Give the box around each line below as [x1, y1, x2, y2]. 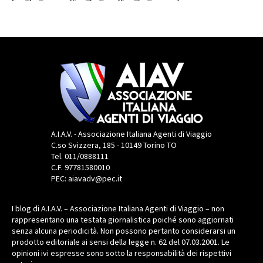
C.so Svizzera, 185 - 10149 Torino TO [51, 139, 177, 150]
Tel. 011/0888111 [51, 150, 109, 161]
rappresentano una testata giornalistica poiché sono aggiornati [12, 214, 234, 225]
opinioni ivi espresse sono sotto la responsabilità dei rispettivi [12, 247, 231, 258]
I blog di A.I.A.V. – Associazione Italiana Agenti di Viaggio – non [12, 203, 224, 214]
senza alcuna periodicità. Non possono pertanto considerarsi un [12, 225, 235, 236]
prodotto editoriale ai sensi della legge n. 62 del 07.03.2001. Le [12, 236, 230, 247]
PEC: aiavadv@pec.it [51, 173, 122, 184]
